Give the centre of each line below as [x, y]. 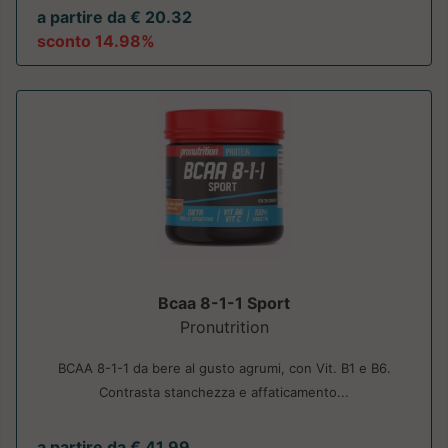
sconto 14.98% [96, 41]
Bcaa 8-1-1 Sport [224, 303]
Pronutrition [224, 327]
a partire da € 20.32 [114, 17]
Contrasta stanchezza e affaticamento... [224, 392]
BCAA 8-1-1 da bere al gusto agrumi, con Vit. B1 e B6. [224, 368]
